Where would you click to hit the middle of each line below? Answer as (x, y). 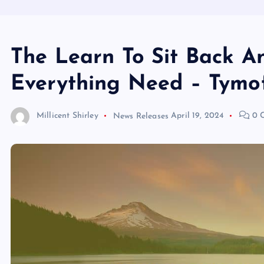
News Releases (141, 116)
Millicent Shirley (67, 116)
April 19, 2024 (198, 116)
